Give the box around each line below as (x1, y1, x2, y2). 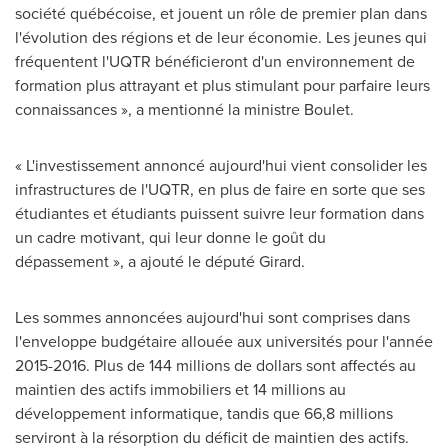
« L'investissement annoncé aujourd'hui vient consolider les (15, 154, 427, 177)
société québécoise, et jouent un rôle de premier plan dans (15, 2, 427, 25)
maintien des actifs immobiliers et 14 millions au (15, 378, 346, 401)
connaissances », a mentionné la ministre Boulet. (15, 98, 354, 121)
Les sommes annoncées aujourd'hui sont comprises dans (15, 306, 410, 329)
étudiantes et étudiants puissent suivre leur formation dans (15, 202, 424, 225)
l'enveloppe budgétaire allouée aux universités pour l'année (15, 330, 433, 353)
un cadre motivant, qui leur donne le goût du (15, 226, 326, 249)
